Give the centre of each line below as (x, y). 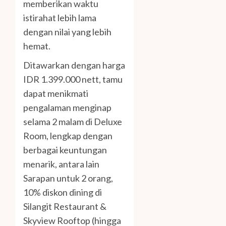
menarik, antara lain (61, 164)
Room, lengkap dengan (68, 135)
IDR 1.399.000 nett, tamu (73, 79)
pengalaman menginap (67, 107)
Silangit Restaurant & (65, 206)
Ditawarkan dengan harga (74, 65)
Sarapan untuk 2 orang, (68, 178)
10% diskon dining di (63, 192)
